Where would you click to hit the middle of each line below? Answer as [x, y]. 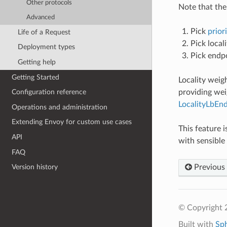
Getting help [36, 62]
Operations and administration [60, 107]
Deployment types [46, 47]
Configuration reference [49, 92]
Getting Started [36, 77]
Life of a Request [44, 32]
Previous [208, 167]
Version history [35, 167]
